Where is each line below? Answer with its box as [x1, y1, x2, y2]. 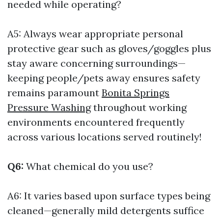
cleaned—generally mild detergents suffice [7, 204, 204, 217]
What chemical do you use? [24, 160, 153, 172]
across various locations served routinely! [7, 131, 202, 143]
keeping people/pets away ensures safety [7, 72, 200, 84]
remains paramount [7, 86, 102, 99]
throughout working [91, 101, 187, 113]
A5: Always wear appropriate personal [7, 27, 183, 40]
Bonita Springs [102, 86, 169, 99]
